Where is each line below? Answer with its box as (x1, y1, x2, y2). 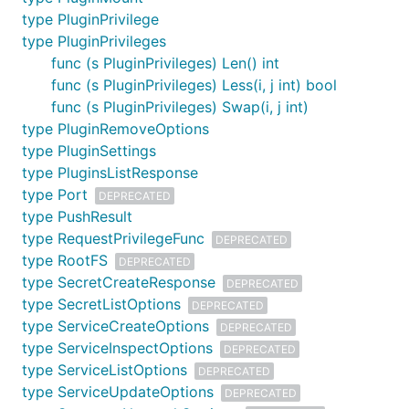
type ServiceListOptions (22, 361, 187, 379)
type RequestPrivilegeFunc (22, 229, 204, 247)
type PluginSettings (22, 142, 156, 160)
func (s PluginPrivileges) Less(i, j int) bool (51, 76, 337, 94)
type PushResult (22, 207, 132, 225)
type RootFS (22, 251, 108, 269)
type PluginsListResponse (22, 163, 198, 182)
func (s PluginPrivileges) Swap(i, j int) (51, 98, 309, 116)
